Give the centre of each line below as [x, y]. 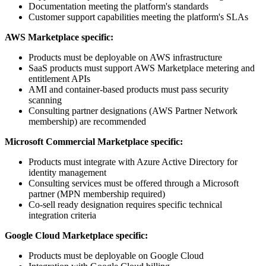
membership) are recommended [87, 122]
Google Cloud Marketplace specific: [76, 236]
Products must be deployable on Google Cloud [116, 256]
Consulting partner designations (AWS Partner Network [133, 111]
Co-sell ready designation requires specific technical [125, 205]
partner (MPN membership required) [97, 194]
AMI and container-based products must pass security [129, 90]
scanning [45, 100]
